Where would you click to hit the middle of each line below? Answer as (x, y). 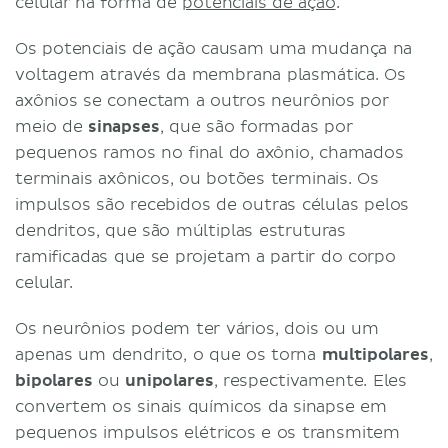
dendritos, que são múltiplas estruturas (181, 230)
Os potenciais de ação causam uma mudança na (214, 48)
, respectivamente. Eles (310, 380)
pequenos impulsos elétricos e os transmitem (208, 432)
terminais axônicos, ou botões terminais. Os (197, 178)
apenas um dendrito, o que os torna (168, 354)
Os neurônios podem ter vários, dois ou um (197, 328)
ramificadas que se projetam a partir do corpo (205, 256)
